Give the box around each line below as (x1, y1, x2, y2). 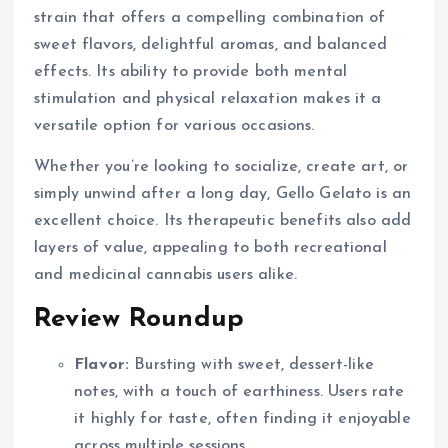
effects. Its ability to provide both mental (34, 63, 348, 80)
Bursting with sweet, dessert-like (129, 356, 374, 373)
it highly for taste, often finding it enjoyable (74, 410, 411, 427)
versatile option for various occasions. (34, 117, 315, 134)
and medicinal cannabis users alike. (34, 266, 298, 283)
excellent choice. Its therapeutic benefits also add (34, 212, 412, 229)
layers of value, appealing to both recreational (34, 239, 387, 256)
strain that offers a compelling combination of (34, 9, 386, 26)
